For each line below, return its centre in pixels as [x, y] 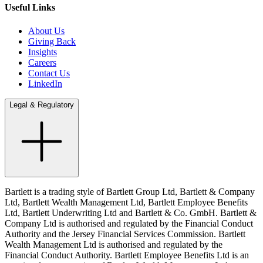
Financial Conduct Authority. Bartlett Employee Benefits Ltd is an [127, 255]
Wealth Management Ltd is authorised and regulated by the [114, 244]
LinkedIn [45, 83]
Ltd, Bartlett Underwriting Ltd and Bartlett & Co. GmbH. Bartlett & [131, 213]
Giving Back [52, 41]
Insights [43, 52]
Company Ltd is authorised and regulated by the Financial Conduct [129, 223]
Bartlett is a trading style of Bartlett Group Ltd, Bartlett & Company [130, 191]
